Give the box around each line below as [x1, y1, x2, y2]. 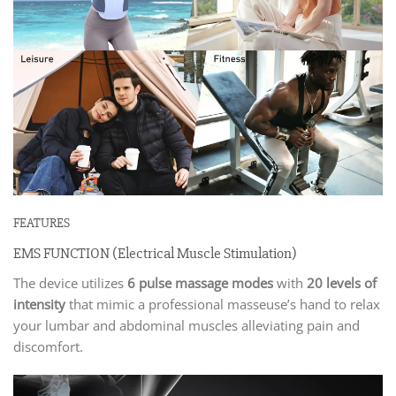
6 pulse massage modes [127, 274, 273, 293]
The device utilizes [13, 274, 127, 293]
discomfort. [13, 338, 83, 356]
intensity [13, 295, 65, 314]
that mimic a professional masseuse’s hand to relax [65, 295, 380, 314]
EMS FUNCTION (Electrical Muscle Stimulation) [13, 243, 297, 263]
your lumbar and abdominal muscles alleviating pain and [13, 316, 360, 335]
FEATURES [13, 214, 70, 232]
